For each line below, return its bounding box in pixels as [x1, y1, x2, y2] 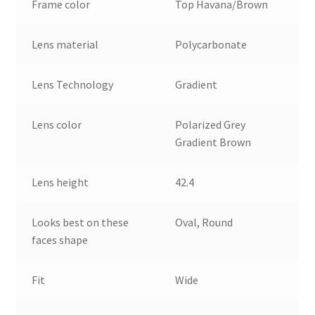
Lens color [32, 117, 82, 131]
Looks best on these [32, 214, 129, 229]
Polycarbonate [175, 37, 247, 51]
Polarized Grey [175, 117, 246, 131]
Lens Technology [32, 77, 114, 91]
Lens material [32, 37, 99, 51]
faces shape [32, 232, 89, 247]
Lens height [32, 174, 89, 189]
